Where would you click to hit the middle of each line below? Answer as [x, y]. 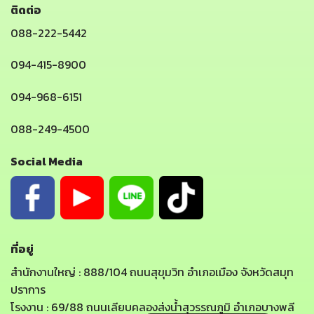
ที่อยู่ [22, 249]
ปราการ [28, 290]
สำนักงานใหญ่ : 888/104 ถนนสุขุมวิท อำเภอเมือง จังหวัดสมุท [152, 272]
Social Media [47, 161]
